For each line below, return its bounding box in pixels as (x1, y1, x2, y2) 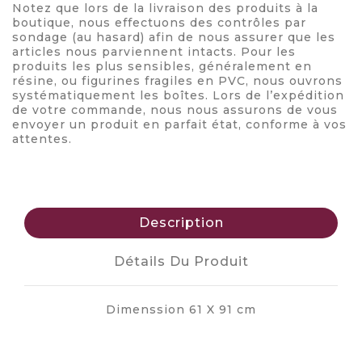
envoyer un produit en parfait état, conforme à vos (12, 117, 347, 132)
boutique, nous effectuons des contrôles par (12, 15, 306, 30)
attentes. (12, 132, 72, 146)
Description (138, 215, 224, 230)
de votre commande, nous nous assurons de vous (12, 103, 338, 117)
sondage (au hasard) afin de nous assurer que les (12, 30, 335, 44)
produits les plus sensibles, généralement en (12, 59, 312, 74)
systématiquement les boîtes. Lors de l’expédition (12, 88, 344, 103)
